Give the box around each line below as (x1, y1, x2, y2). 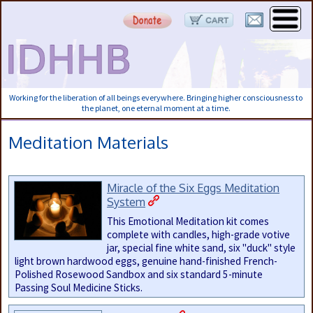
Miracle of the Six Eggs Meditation (107, 180, 280, 195)
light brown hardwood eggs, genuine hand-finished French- (14, 254, 277, 268)
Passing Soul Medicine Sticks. (14, 280, 143, 294)
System (107, 194, 146, 209)
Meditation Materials (8, 131, 168, 153)
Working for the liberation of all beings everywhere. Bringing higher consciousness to (9, 92, 303, 103)
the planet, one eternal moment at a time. (81, 103, 231, 114)
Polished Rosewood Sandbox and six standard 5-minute (14, 267, 263, 281)
